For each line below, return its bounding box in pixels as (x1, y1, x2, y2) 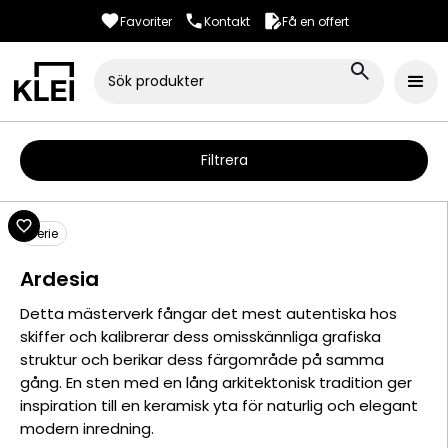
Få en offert (281, 12, 349, 30)
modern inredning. (20, 418, 154, 439)
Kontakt (203, 12, 250, 30)
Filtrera (200, 150, 248, 170)
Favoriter (119, 12, 172, 30)
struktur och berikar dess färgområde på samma (20, 349, 384, 370)
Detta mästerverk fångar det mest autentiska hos (20, 303, 397, 324)
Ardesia (20, 265, 99, 293)
